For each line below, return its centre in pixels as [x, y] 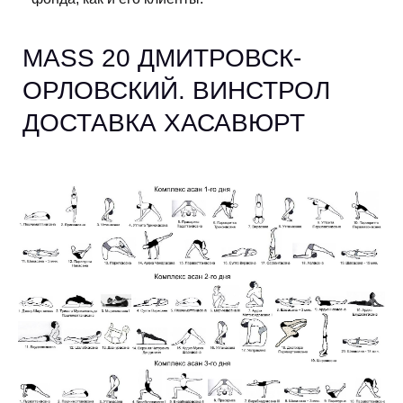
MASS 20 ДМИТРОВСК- [162, 58]
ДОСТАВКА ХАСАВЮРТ [164, 123]
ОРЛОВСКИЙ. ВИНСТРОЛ [176, 91]
